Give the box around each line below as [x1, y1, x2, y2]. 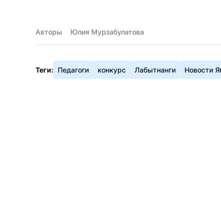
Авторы [36, 28, 62, 36]
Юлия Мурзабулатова [71, 28, 144, 36]
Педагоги [58, 66, 89, 74]
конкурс [98, 66, 126, 74]
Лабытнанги [135, 66, 176, 74]
